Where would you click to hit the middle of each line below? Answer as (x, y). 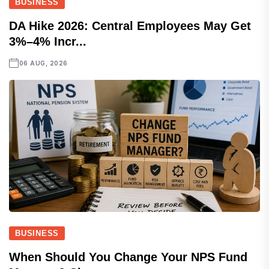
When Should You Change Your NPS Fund (128, 257)
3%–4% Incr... (48, 41)
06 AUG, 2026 (43, 63)
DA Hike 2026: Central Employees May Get (130, 26)
